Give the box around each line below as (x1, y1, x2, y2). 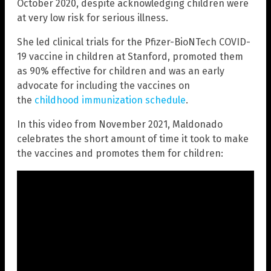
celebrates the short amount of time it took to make (17, 133, 249, 145)
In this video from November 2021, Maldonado (17, 119, 223, 131)
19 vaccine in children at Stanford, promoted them (17, 51, 243, 63)
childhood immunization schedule (34, 94, 186, 106)
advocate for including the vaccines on (17, 80, 190, 92)
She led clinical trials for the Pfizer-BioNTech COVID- (17, 36, 250, 48)
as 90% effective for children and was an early (17, 65, 224, 77)
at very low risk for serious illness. (17, 12, 168, 24)
